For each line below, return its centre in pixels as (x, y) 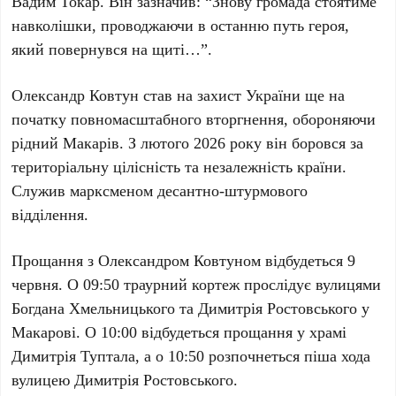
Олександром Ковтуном (180, 260)
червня (35, 284)
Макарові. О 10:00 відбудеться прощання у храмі (179, 332)
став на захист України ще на (242, 95)
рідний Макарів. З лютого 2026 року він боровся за (188, 143)
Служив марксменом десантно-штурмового (160, 190)
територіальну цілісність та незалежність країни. (179, 167)
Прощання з (55, 260)
